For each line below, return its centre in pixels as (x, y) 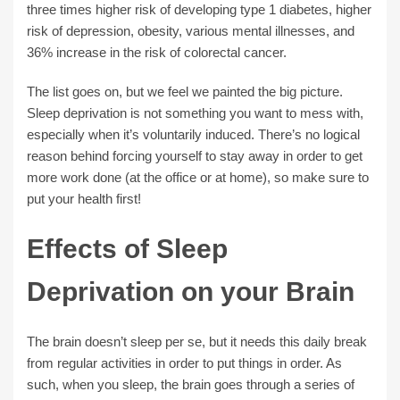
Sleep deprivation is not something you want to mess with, (195, 112)
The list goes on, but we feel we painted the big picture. (185, 91)
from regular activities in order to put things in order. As (184, 362)
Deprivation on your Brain (191, 291)
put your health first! (84, 198)
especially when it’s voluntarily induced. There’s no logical (193, 134)
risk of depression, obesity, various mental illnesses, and (191, 30)
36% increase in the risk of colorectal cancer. (157, 52)
